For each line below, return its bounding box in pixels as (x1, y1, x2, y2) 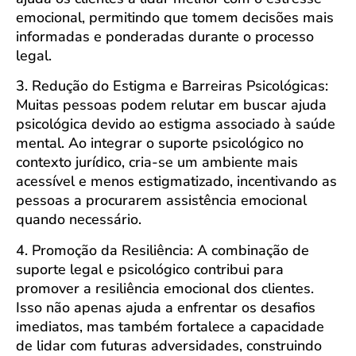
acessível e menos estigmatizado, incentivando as (16, 172, 337, 192)
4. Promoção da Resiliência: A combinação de (16, 240, 309, 260)
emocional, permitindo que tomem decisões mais (16, 7, 334, 27)
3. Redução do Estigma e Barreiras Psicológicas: (16, 76, 328, 96)
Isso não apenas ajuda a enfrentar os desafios (16, 297, 315, 317)
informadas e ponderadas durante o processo (16, 26, 314, 46)
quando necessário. (16, 210, 141, 230)
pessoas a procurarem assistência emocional (16, 191, 307, 211)
